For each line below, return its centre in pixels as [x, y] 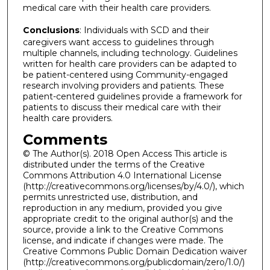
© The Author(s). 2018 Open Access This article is [124, 154]
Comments [65, 140]
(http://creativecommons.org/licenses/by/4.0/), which [133, 187]
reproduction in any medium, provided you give [122, 208]
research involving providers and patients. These [123, 85]
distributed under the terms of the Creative [114, 165]
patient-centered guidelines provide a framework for [132, 96]
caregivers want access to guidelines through [118, 42]
